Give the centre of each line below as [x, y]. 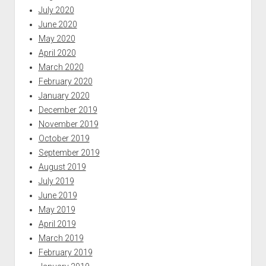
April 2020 [57, 53]
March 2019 [61, 238]
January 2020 [64, 95]
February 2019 [65, 252]
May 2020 [57, 38]
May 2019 [57, 209]
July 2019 [56, 181]
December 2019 [68, 110]
